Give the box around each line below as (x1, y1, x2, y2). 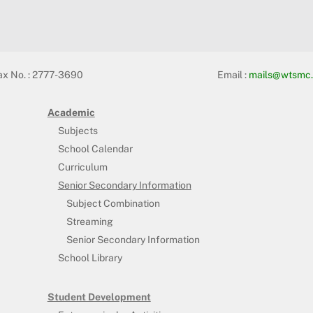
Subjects (57, 124, 98, 136)
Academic (47, 106, 95, 118)
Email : (217, 68, 249, 80)
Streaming (66, 215, 113, 227)
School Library (57, 252, 122, 263)
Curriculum (57, 161, 108, 173)
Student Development (47, 291, 151, 303)
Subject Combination (66, 197, 160, 209)
